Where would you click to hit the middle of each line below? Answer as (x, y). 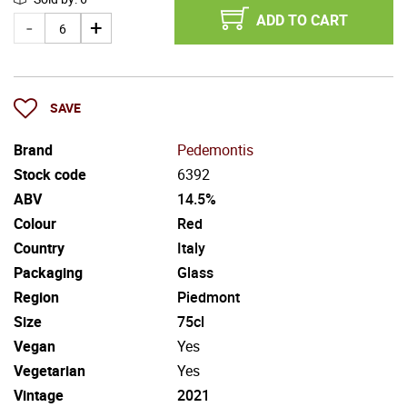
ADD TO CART (302, 20)
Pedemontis (215, 149)
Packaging (48, 272)
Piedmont (208, 297)
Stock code (50, 174)
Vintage (39, 395)
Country (39, 248)
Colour (35, 223)
